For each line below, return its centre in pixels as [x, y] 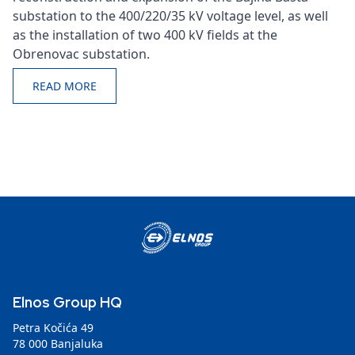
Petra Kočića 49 [53, 327]
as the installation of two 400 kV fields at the [145, 34]
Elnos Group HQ [67, 302]
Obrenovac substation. [81, 53]
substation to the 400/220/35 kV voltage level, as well [170, 15]
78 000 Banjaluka [58, 343]
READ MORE [65, 86]
